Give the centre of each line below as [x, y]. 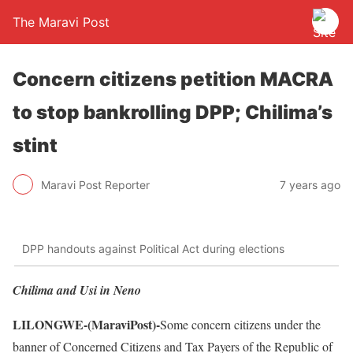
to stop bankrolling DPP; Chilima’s [173, 112]
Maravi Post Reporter [95, 184]
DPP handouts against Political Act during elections [153, 249]
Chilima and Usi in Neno [77, 290]
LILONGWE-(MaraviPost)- [86, 324]
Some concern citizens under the [240, 324]
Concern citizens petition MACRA [173, 79]
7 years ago [310, 184]
